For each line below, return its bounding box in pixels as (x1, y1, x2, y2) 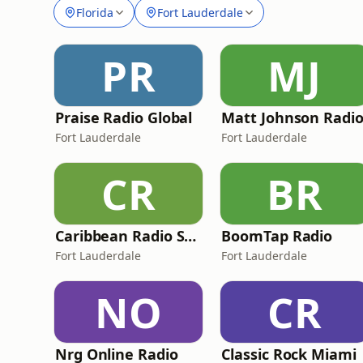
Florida (76, 4, 113, 20)
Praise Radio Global (55, 108, 193, 127)
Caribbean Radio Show (184, 226, 197, 246)
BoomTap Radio (221, 226, 333, 246)
